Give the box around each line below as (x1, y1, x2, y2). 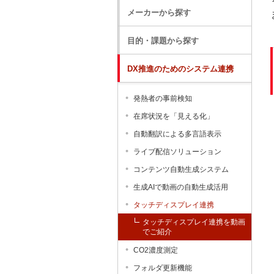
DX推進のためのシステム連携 (127, 64, 234, 73)
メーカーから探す (127, 8, 191, 17)
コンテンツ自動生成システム (133, 165, 229, 174)
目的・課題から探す (127, 36, 199, 45)
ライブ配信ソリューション (133, 147, 221, 156)
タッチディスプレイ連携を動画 (143, 218, 245, 226)
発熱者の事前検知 (133, 94, 192, 103)
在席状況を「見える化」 (133, 112, 214, 120)
